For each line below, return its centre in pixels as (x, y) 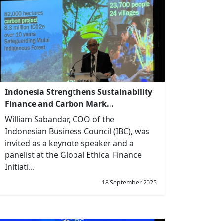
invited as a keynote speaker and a (69, 143)
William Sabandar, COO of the (60, 119)
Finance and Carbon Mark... (59, 104)
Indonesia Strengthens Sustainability (79, 92)
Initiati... (20, 167)
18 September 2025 (129, 182)
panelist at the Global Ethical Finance (73, 155)
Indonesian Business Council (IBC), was (77, 131)
